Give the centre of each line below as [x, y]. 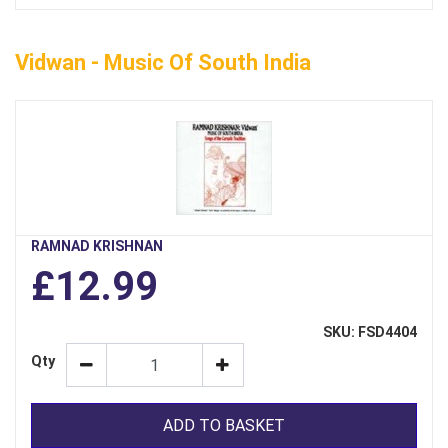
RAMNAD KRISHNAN [97, 246]
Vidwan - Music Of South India [163, 63]
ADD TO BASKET [224, 425]
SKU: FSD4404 [370, 332]
